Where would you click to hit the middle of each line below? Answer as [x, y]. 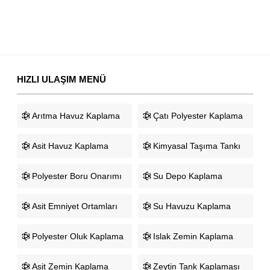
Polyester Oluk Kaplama [78, 237]
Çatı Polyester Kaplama [198, 116]
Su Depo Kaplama [187, 176]
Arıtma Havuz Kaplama [76, 116]
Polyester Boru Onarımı [77, 176]
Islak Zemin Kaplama [193, 237]
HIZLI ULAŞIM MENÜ [62, 80]
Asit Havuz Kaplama [71, 146]
